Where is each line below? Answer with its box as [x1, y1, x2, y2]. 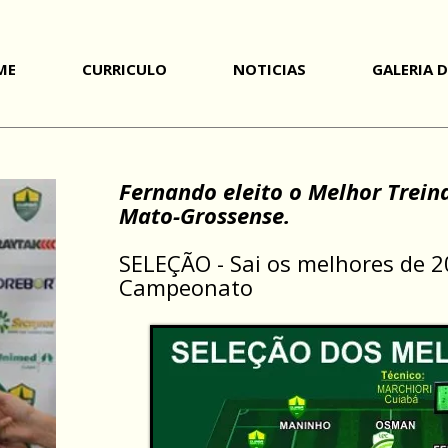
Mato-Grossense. [119, 200, 290, 230]
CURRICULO [82, 59, 167, 79]
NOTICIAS [233, 59, 306, 79]
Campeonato [119, 272, 253, 302]
